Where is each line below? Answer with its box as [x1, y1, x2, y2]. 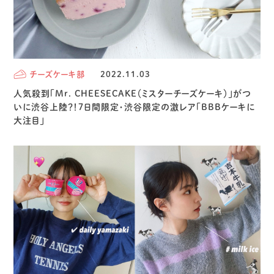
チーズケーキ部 [29, 70, 86, 78]
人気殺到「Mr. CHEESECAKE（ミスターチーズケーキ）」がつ [13, 89, 252, 98]
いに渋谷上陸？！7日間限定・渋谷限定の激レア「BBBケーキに [13, 102, 256, 111]
